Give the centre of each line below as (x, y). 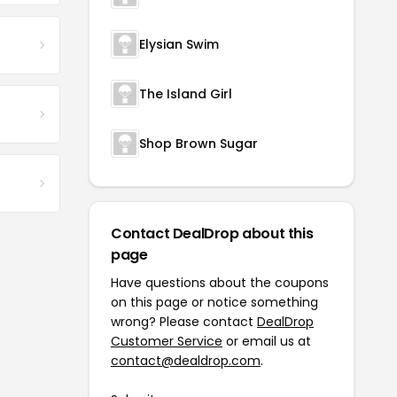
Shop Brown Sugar (198, 144)
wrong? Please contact (184, 322)
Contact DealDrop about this (212, 234)
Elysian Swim (179, 45)
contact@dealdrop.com (186, 361)
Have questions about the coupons (220, 283)
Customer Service (167, 342)
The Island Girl (186, 94)
